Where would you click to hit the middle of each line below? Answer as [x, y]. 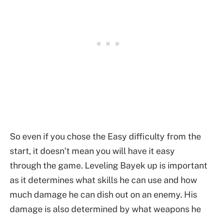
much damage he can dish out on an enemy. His [103, 195]
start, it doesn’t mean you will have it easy [92, 151]
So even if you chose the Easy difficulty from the [105, 137]
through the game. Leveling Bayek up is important [108, 166]
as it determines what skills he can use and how [103, 180]
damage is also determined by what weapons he [105, 209]
